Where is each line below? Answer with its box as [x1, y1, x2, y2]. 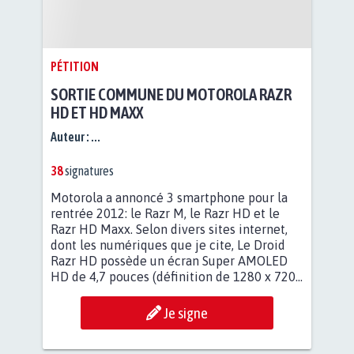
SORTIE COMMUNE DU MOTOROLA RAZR [51, 85, 292, 104]
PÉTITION [51, 58, 99, 73]
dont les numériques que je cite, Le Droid [51, 238, 285, 253]
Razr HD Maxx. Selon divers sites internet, [51, 222, 288, 237]
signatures [63, 164, 114, 179]
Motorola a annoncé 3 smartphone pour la [51, 190, 288, 205]
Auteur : [51, 130, 91, 145]
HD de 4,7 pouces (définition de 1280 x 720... [51, 269, 303, 284]
